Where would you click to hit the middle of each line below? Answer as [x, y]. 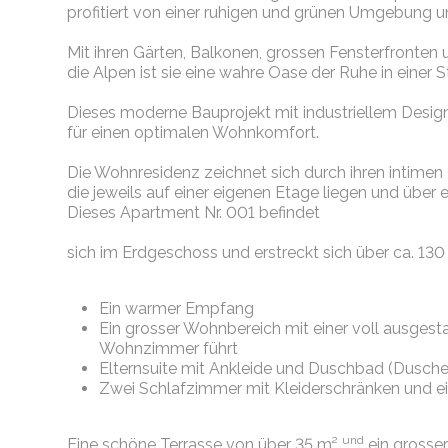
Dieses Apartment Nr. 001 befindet [194, 213]
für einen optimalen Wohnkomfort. [193, 133]
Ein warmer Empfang [177, 309]
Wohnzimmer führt [169, 349]
